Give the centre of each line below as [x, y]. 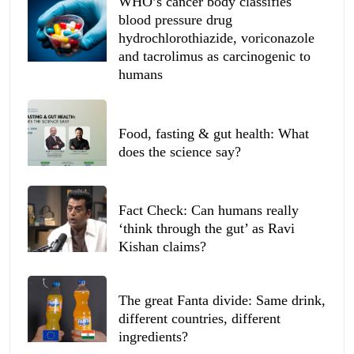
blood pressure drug [175, 20]
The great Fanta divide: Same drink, [222, 301]
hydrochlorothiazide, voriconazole [217, 38]
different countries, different [200, 319]
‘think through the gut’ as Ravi [207, 229]
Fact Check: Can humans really [209, 211]
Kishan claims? [162, 247]
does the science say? [180, 151]
